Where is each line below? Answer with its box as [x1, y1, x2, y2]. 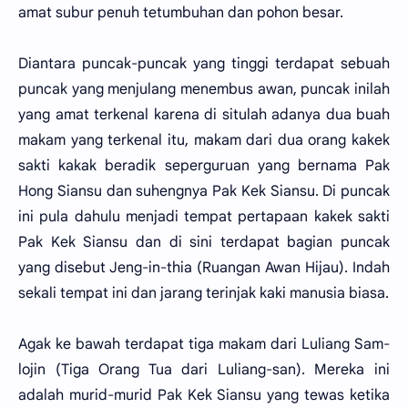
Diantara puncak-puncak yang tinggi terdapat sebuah [18, 55, 390, 73]
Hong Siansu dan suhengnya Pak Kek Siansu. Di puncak [18, 182, 390, 200]
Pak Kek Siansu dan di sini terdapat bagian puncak [18, 233, 390, 251]
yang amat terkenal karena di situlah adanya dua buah [18, 106, 390, 124]
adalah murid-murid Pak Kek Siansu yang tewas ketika [18, 386, 390, 404]
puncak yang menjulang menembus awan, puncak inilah [18, 80, 390, 98]
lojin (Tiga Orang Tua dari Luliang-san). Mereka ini [18, 361, 390, 379]
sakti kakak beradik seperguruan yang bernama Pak [18, 157, 390, 175]
